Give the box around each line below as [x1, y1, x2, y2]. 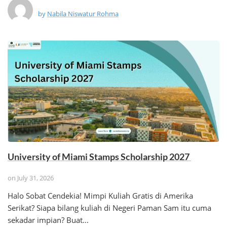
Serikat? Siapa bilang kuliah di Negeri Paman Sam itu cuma [8, 203, 211, 213]
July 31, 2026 [17, 173, 54, 182]
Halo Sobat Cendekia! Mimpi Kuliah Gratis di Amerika [8, 191, 193, 201]
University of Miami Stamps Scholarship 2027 [8, 151, 191, 162]
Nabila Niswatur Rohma [47, 9, 119, 18]
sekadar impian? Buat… [8, 215, 89, 225]
